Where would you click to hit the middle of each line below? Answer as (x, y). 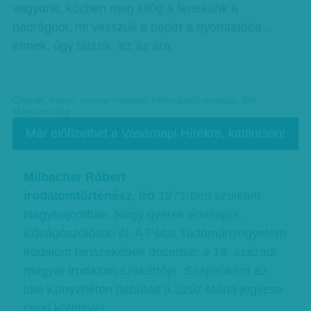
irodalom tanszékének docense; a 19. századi (150, 252)
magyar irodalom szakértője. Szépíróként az (146, 271)
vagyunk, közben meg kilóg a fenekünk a (125, 8)
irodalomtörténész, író (91, 196)
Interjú (61, 101)
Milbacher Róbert (75, 177)
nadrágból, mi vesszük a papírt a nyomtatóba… (143, 27)
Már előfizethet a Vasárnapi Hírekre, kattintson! (155, 133)
